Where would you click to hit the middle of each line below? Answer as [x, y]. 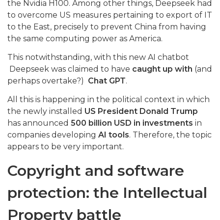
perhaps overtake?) [47, 81]
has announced [39, 123]
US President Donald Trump [141, 111]
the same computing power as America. [85, 39]
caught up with [162, 69]
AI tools [114, 135]
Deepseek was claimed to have [70, 69]
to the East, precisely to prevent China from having [107, 27]
